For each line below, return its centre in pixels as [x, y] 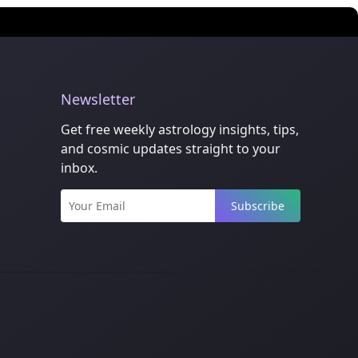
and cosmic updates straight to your [171, 149]
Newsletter [98, 99]
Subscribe [258, 206]
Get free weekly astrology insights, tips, [180, 130]
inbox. [79, 168]
